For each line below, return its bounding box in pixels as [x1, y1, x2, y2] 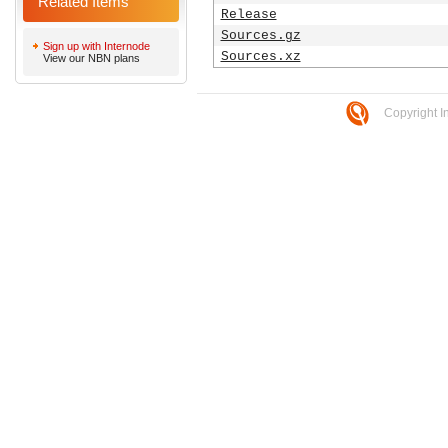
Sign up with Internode [43, 40, 150, 52]
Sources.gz [220, 28, 301, 43]
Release [220, 7, 277, 22]
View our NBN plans [43, 52, 140, 64]
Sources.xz [220, 49, 301, 64]
